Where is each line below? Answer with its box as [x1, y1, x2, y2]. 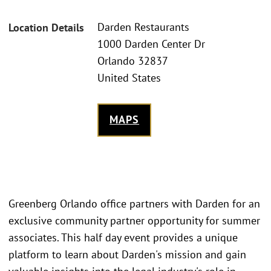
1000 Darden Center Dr [97, 37, 205, 51]
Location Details [8, 21, 84, 35]
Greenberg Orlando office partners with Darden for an [8, 196, 260, 211]
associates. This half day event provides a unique [8, 230, 238, 244]
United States [97, 71, 161, 85]
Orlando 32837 [97, 54, 168, 68]
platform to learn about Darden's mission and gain [8, 247, 246, 261]
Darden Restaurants [97, 20, 189, 34]
